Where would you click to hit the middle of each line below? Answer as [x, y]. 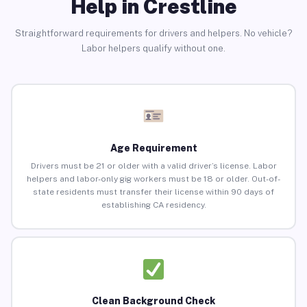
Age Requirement [153, 148]
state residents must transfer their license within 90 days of [153, 192]
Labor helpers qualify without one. [153, 48]
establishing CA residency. [153, 205]
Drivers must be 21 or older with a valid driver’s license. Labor [153, 166]
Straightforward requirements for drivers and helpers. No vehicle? [153, 33]
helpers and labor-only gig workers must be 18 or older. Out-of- [153, 179]
